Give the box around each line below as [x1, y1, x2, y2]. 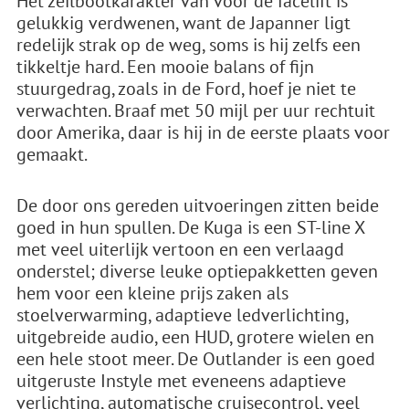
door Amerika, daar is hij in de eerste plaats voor [16, 121, 390, 144]
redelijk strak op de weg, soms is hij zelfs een [16, 33, 361, 57]
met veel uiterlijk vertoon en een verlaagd [16, 237, 344, 261]
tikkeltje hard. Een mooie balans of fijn [16, 55, 314, 79]
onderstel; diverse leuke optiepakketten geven [16, 259, 378, 283]
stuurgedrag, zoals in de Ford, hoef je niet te [16, 77, 356, 100]
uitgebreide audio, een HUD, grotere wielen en [16, 325, 374, 349]
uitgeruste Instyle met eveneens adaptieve [16, 369, 346, 393]
